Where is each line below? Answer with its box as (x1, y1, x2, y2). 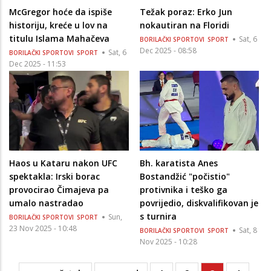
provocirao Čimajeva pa (9, 184, 109, 196)
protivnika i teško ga (139, 184, 227, 196)
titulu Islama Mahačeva (9, 32, 109, 44)
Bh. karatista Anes (139, 157, 218, 169)
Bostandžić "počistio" (139, 171, 230, 183)
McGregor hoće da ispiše (9, 5, 112, 18)
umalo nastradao (9, 197, 83, 209)
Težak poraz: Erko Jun (139, 5, 232, 18)
